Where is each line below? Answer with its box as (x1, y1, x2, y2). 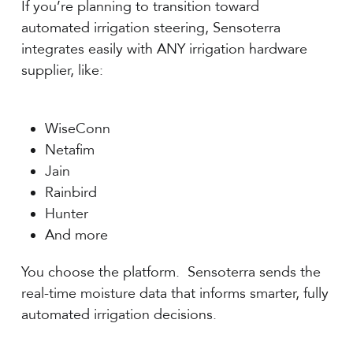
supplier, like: (21, 61, 104, 80)
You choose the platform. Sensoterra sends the (21, 263, 321, 281)
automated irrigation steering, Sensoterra (21, 19, 281, 37)
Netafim (45, 141, 95, 159)
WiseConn (45, 120, 111, 138)
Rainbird (45, 184, 98, 202)
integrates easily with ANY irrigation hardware (21, 40, 308, 58)
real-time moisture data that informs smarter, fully (21, 284, 329, 303)
